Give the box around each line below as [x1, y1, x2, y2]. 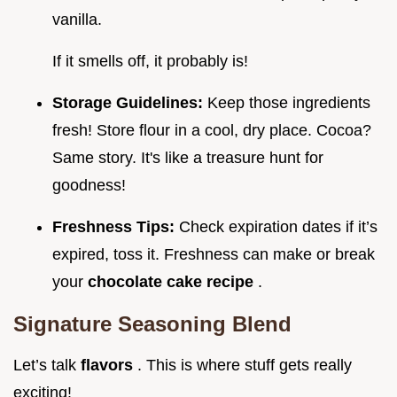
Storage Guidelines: [52, 94, 207, 113]
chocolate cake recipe [88, 273, 258, 292]
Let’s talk [13, 356, 81, 375]
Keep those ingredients [207, 94, 370, 113]
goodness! [52, 176, 126, 195]
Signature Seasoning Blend [13, 312, 292, 337]
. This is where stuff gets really [137, 356, 352, 375]
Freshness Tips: [52, 218, 179, 237]
